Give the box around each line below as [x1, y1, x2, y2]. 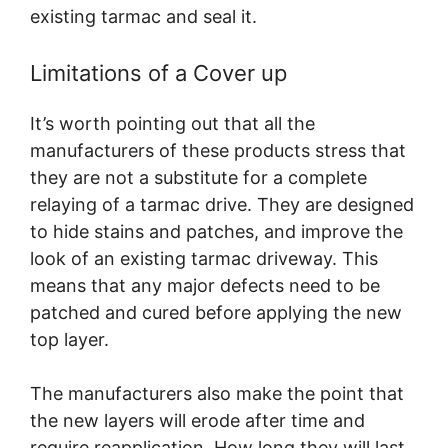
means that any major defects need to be [30, 275, 380, 297]
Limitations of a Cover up [30, 60, 287, 87]
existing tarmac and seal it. [30, 6, 257, 28]
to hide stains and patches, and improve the [30, 221, 403, 243]
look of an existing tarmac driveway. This [30, 248, 378, 270]
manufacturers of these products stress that [30, 140, 406, 162]
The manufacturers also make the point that [30, 383, 404, 405]
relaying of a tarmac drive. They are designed [30, 194, 414, 216]
